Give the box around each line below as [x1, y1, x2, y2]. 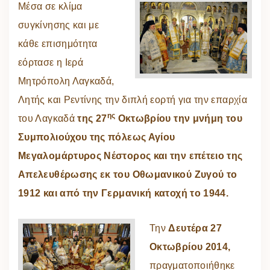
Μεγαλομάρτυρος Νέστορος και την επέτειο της [18, 151, 243, 162]
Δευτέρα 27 [168, 223, 222, 234]
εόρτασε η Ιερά [18, 57, 84, 68]
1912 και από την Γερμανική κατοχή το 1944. [18, 188, 229, 199]
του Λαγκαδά [18, 113, 78, 124]
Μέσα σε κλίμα [18, 1, 83, 12]
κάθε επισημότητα [18, 39, 98, 49]
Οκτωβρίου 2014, [149, 242, 231, 253]
